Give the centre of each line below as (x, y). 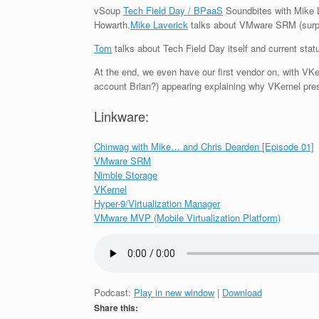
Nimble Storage (126, 175)
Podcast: (114, 293)
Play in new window (174, 293)
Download (242, 293)
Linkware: (121, 116)
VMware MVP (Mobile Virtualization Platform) (187, 218)
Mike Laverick (159, 25)
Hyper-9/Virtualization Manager (157, 204)
